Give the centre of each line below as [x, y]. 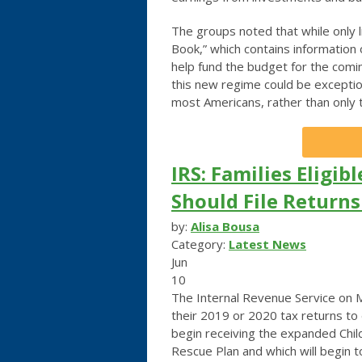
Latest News [267, 244]
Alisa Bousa [225, 226]
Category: [200, 244]
